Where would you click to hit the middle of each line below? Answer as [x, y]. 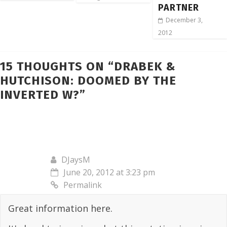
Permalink [83, 185]
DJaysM [76, 160]
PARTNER [179, 8]
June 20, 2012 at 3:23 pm [109, 173]
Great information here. [60, 209]
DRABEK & [145, 67]
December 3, [184, 20]
